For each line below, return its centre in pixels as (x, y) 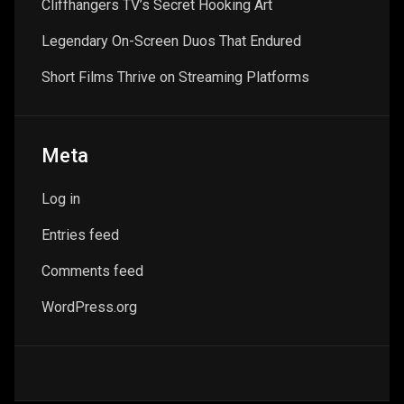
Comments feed (92, 271)
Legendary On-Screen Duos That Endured (171, 41)
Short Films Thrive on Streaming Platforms (175, 77)
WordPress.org (89, 307)
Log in (61, 198)
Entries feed (80, 234)
